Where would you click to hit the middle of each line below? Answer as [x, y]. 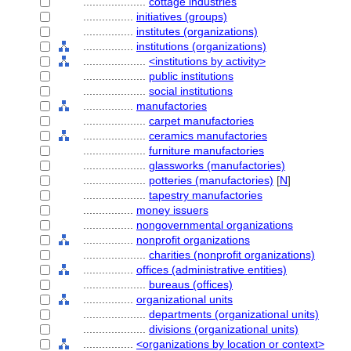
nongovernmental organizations [215, 225]
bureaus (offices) [191, 284]
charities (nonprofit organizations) [232, 255]
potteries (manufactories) [211, 180]
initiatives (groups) [182, 16]
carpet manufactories [201, 121]
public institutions [191, 76]
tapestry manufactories [206, 195]
